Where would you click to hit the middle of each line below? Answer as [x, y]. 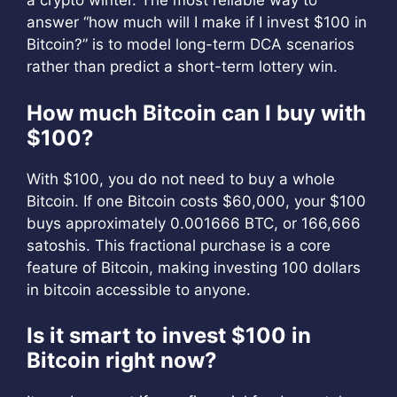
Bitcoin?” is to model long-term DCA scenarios [191, 44]
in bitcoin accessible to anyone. [139, 289]
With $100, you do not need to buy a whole [181, 179]
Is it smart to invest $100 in [169, 335]
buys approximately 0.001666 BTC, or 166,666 [194, 223]
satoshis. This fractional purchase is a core [179, 245]
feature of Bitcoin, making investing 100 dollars [194, 267]
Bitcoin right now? [122, 360]
